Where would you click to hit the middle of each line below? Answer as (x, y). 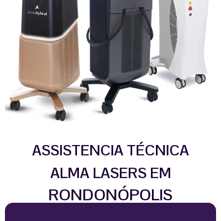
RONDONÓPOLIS (110, 194)
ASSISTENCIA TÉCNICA (110, 150)
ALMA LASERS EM (110, 173)
